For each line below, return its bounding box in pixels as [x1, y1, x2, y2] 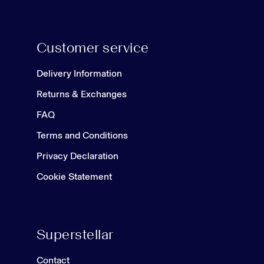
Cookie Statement [37, 170, 112, 182]
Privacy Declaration [37, 150, 118, 161]
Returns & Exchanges [37, 88, 127, 100]
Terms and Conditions [37, 129, 128, 141]
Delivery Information [37, 67, 122, 79]
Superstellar [37, 225, 114, 243]
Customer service [37, 38, 149, 56]
